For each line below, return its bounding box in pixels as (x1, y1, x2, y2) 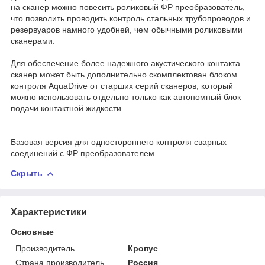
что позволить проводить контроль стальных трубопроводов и (11, 13, 251, 23)
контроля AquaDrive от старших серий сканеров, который (11, 80, 233, 91)
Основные (11, 227, 54, 237)
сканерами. (11, 35, 55, 46)
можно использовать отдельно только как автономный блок (11, 92, 241, 102)
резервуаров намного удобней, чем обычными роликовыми (11, 24, 243, 34)
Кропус (128, 243, 159, 253)
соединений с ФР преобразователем (11, 148, 154, 158)
